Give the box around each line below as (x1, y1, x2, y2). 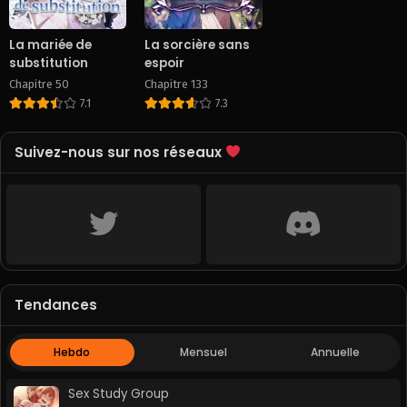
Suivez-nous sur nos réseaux (15, 142, 225, 162)
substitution (9, 54, 88, 72)
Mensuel (179, 343, 227, 360)
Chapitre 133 (144, 76, 209, 91)
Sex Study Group (68, 384, 169, 402)
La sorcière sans (144, 35, 251, 54)
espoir (144, 54, 185, 72)
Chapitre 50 (9, 76, 69, 91)
